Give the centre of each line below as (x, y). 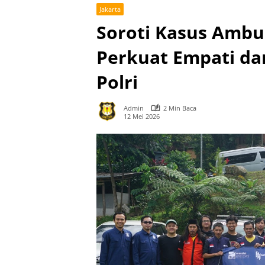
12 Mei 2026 (142, 116)
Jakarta (110, 9)
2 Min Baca (180, 108)
